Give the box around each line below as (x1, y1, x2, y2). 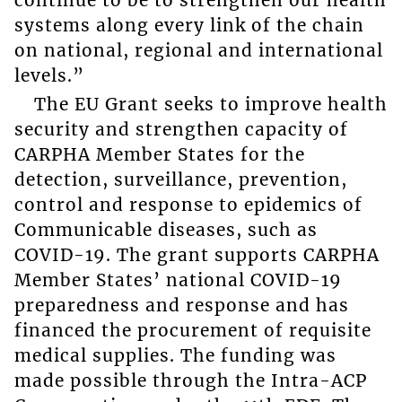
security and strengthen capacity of (13, 118, 348, 141)
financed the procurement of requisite (13, 319, 371, 342)
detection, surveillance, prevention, (13, 169, 347, 191)
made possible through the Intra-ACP (13, 370, 367, 392)
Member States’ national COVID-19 (13, 269, 342, 292)
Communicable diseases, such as (13, 219, 318, 241)
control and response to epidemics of (13, 194, 363, 216)
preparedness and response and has (13, 294, 349, 317)
